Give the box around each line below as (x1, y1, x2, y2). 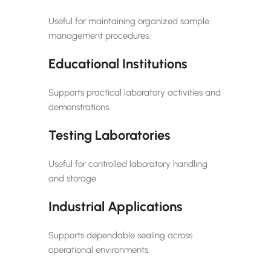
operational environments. (48, 244, 150, 255)
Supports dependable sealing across (48, 229, 192, 241)
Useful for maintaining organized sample (48, 15, 209, 27)
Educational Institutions (48, 55, 188, 72)
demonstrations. (48, 101, 111, 113)
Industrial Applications (48, 198, 183, 215)
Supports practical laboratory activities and (48, 87, 221, 98)
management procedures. (48, 30, 151, 41)
